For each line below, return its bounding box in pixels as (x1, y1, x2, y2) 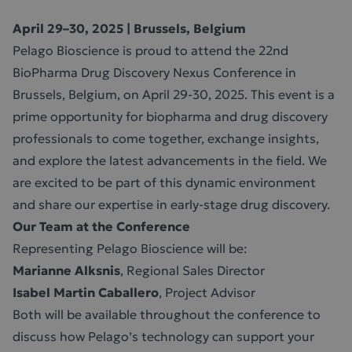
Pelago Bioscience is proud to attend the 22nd (13, 42, 288, 58)
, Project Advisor (159, 284, 258, 300)
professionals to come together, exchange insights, (13, 130, 319, 146)
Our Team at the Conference (13, 218, 190, 234)
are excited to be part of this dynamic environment (13, 174, 316, 190)
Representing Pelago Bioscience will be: (13, 240, 251, 256)
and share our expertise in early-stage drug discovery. (13, 196, 333, 212)
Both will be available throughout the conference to (13, 306, 321, 322)
